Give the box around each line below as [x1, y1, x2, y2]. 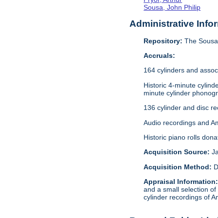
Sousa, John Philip [144, 3, 201, 11]
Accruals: [144, 52, 176, 60]
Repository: [144, 36, 183, 45]
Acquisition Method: [144, 163, 214, 171]
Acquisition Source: [144, 148, 212, 156]
